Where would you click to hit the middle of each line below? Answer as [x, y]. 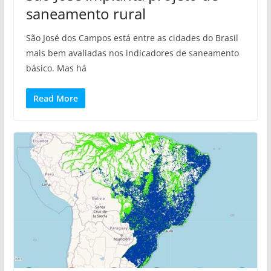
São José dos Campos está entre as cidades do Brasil [132, 38]
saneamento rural [86, 13]
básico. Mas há [56, 68]
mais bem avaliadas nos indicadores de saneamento [132, 53]
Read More [55, 98]
